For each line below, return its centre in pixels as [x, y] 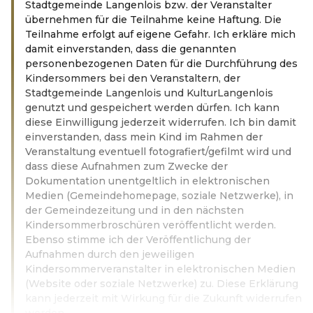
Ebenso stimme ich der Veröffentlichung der [138, 239]
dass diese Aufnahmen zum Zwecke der [126, 166]
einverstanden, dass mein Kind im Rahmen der [144, 137]
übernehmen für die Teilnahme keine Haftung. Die [153, 19]
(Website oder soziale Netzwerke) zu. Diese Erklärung [162, 283]
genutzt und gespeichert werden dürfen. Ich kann [152, 107]
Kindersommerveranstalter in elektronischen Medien [160, 269]
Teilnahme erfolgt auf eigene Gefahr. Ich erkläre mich [160, 34]
